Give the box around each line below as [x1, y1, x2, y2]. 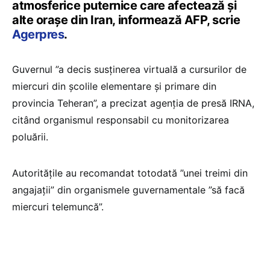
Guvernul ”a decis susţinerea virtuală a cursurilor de [12, 63, 246, 76]
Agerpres [12, 27, 64, 42]
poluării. [12, 131, 48, 143]
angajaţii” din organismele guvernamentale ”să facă [12, 184, 245, 196]
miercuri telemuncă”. [12, 201, 104, 213]
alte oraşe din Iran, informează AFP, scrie [12, 13, 240, 28]
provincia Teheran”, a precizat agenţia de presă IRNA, [12, 97, 254, 110]
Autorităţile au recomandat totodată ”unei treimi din [12, 167, 248, 180]
